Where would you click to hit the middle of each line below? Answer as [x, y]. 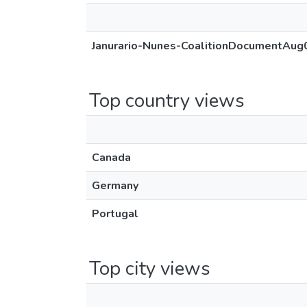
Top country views [167, 101]
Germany [115, 186]
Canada [111, 158]
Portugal [115, 214]
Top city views [150, 269]
